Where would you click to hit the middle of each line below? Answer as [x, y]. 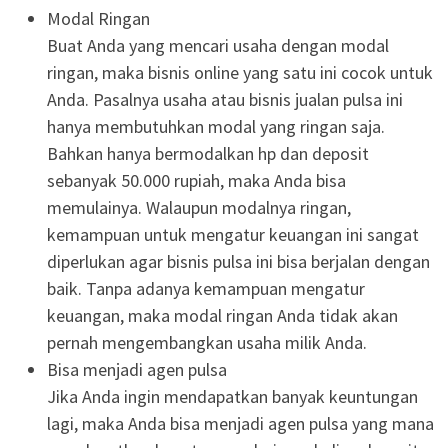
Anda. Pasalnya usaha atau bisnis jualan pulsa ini [225, 100]
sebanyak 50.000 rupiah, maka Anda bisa [196, 181]
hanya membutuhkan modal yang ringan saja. [216, 127]
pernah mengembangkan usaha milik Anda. [207, 343]
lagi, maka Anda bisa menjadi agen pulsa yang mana [240, 424]
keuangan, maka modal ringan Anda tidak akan [222, 316]
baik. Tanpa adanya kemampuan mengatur [206, 289]
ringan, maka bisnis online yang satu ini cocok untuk [240, 73]
